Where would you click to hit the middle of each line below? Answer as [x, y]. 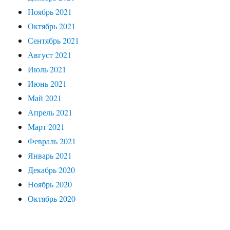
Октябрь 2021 [52, 26]
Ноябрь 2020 [50, 184]
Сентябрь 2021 [54, 40]
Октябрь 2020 [52, 198]
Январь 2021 [50, 155]
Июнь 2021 [47, 83]
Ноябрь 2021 [50, 12]
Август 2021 [50, 55]
